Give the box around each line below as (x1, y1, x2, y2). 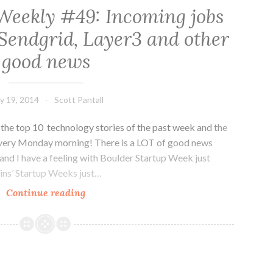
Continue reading (6, 186, 86, 199)
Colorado (85, 185, 125, 198)
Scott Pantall (54, 94, 104, 105)
